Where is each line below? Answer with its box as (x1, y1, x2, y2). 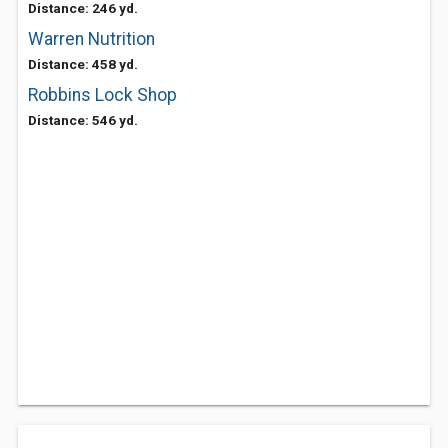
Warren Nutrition (28, 29, 155, 49)
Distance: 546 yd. (28, 112, 138, 128)
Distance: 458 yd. (28, 56, 138, 72)
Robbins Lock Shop (28, 85, 177, 105)
